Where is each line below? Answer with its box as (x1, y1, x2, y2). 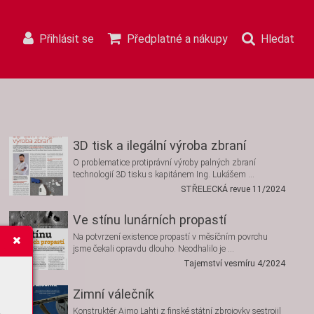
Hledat (261, 32, 294, 46)
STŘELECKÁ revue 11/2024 (181, 184, 285, 194)
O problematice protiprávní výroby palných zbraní (73, 158, 256, 168)
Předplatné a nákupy (127, 32, 228, 46)
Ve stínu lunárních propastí (73, 212, 226, 227)
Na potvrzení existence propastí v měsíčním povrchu (73, 232, 268, 242)
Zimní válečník (73, 287, 154, 301)
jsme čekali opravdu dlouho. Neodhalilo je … (73, 244, 234, 254)
